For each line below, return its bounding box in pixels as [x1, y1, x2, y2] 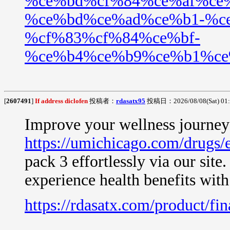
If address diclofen [35, 97, 88, 105]
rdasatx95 [116, 97, 145, 105]
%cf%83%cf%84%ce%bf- [25, 28, 200, 47]
